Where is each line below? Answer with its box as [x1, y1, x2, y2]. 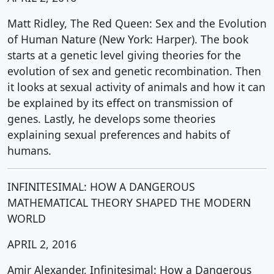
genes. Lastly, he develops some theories [7, 111, 215, 126]
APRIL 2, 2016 [7, 237, 76, 251]
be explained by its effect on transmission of [7, 95, 232, 110]
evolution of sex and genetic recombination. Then [7, 64, 261, 78]
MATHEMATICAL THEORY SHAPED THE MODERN [7, 195, 251, 210]
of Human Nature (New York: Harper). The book [7, 32, 248, 46]
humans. [7, 143, 51, 158]
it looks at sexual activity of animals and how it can [7, 80, 265, 94]
